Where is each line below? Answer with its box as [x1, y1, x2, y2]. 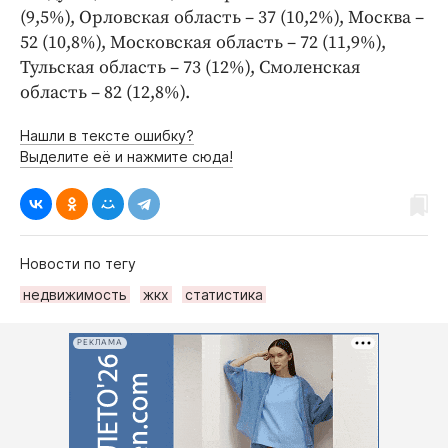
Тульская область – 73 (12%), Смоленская [20, 55, 361, 79]
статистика [185, 285, 263, 303]
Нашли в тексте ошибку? [20, 126, 194, 144]
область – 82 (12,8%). [20, 80, 190, 104]
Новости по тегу [20, 254, 136, 272]
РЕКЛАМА [77, 338, 123, 348]
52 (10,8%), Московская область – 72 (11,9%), [20, 30, 386, 54]
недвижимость [23, 285, 127, 303]
